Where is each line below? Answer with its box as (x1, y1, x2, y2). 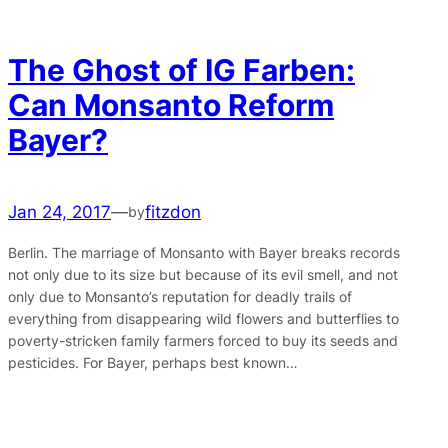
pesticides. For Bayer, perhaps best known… (8, 354, 298, 372)
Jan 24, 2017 (8, 202, 111, 223)
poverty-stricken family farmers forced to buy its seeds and (8, 332, 398, 350)
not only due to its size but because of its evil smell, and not (8, 266, 398, 284)
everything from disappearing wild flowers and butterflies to (8, 310, 399, 328)
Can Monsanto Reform (8, 86, 334, 123)
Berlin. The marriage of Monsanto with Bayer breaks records (8, 244, 400, 262)
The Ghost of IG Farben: (8, 51, 355, 88)
